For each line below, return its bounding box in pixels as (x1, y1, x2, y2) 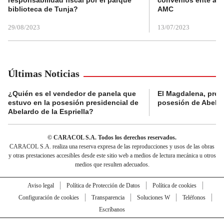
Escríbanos (99, 206, 125, 213)
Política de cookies (152, 182, 196, 189)
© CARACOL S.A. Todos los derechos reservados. (47, 134, 176, 141)
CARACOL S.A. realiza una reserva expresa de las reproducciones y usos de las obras (9, 143, 214, 150)
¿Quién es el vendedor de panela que (8, 89, 136, 98)
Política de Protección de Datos (66, 182, 140, 189)
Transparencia (91, 194, 124, 201)
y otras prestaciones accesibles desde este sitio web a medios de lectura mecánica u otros (8, 152, 216, 159)
